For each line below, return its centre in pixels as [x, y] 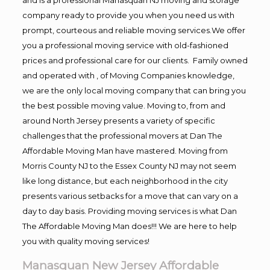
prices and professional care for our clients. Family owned [135, 60]
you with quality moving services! [86, 241]
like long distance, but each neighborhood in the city [125, 181]
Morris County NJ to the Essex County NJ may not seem [129, 165]
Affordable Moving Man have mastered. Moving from [125, 150]
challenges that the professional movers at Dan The [122, 135]
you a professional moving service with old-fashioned [125, 45]
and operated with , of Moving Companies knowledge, [128, 75]
